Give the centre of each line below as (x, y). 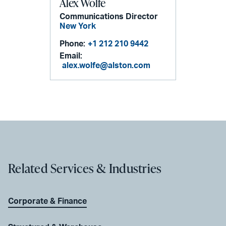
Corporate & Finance (47, 201)
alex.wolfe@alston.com (106, 65)
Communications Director (109, 16)
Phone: (73, 44)
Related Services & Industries (85, 168)
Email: (71, 56)
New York (78, 26)
